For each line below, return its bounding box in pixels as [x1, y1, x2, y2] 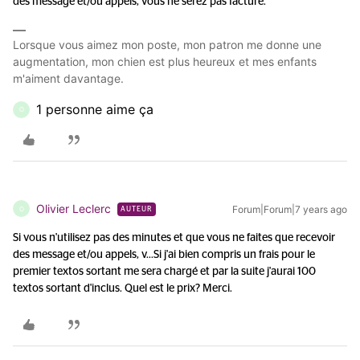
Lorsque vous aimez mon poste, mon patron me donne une [13, 38, 321, 51]
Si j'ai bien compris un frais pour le [153, 249, 315, 260]
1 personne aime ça [36, 101, 153, 117]
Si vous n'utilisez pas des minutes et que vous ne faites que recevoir [13, 232, 335, 243]
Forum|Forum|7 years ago [232, 203, 347, 215]
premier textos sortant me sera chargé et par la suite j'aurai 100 [13, 266, 316, 277]
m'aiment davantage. [13, 72, 124, 85]
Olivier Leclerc [36, 202, 111, 215]
